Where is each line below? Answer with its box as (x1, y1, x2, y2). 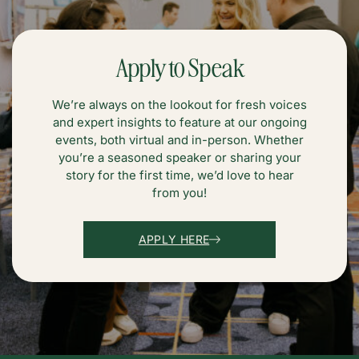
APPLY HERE (138, 232, 210, 246)
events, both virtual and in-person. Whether (55, 131, 304, 147)
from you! (152, 184, 207, 200)
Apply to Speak (115, 49, 244, 83)
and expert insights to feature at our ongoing (52, 114, 307, 130)
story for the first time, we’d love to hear (65, 167, 294, 183)
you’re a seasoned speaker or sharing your (58, 149, 301, 165)
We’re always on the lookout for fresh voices (52, 96, 307, 112)
